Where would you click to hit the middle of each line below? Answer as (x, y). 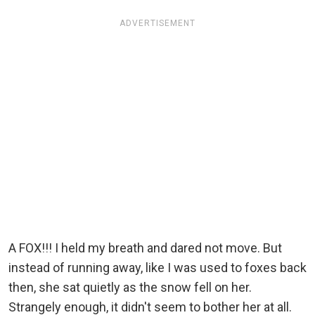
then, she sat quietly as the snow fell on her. (130, 287)
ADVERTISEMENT (157, 23)
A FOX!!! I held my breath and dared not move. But (145, 247)
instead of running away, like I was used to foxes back (157, 267)
